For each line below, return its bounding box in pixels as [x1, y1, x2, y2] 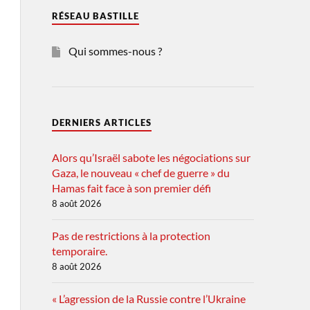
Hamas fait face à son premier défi [51, 181, 211, 194]
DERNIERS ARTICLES [51, 116, 152, 128]
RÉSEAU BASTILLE [51, 10, 139, 21]
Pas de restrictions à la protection [51, 228, 210, 242]
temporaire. [51, 244, 107, 257]
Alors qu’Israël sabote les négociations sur [51, 150, 250, 164]
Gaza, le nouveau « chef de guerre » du [51, 165, 230, 179]
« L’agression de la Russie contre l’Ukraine [51, 291, 246, 305]
